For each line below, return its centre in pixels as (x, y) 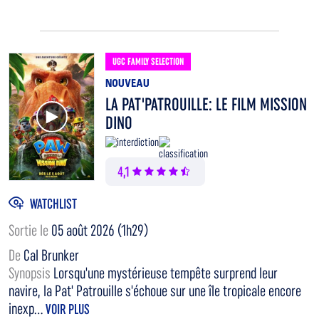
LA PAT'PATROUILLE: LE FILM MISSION (206, 105)
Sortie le (30, 231)
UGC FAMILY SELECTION (148, 62)
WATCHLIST (53, 203)
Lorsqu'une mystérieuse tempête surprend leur (166, 273)
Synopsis (31, 273)
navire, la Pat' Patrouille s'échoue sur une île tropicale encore (155, 291)
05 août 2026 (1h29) (100, 231)
